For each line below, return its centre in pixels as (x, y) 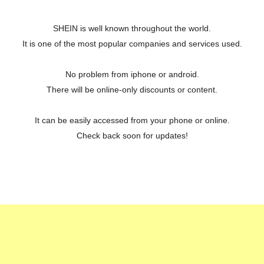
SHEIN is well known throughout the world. (132, 29)
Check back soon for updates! (132, 136)
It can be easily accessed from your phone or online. (132, 121)
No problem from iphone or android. (132, 75)
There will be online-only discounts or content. (132, 90)
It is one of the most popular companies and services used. (132, 44)
